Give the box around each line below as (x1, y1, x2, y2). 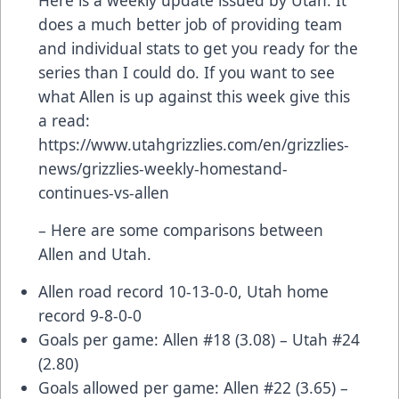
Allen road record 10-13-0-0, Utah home (38, 280, 329, 302)
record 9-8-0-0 (38, 304, 142, 326)
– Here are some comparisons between (38, 218, 323, 240)
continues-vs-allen (38, 181, 169, 203)
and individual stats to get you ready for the (38, 37, 358, 59)
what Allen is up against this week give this (38, 85, 350, 107)
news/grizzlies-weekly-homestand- (38, 157, 288, 179)
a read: (38, 109, 94, 131)
